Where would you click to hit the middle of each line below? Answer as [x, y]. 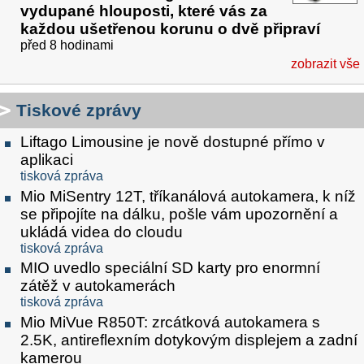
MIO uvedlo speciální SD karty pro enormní [170, 268]
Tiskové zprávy [79, 110]
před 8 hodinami [67, 45]
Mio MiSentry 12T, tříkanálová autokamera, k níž [188, 196]
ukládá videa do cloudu [102, 232]
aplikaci [47, 159]
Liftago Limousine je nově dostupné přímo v [173, 141]
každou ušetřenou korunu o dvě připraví [170, 28]
